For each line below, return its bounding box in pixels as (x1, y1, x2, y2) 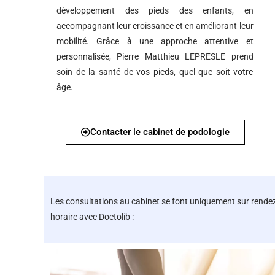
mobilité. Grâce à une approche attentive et (56, 36, 254, 46)
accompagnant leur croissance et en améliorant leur (56, 21, 254, 31)
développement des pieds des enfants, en (56, 6, 254, 15)
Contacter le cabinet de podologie (90, 126, 230, 137)
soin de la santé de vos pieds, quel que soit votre (56, 67, 254, 77)
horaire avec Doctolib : (50, 212, 134, 222)
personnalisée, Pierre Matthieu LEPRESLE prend (56, 52, 254, 61)
